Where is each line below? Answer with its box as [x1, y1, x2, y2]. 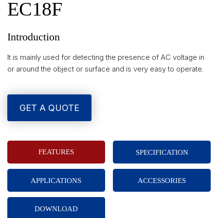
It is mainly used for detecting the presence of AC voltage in [7, 53, 204, 62]
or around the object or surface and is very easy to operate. [7, 64, 203, 73]
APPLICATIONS [31, 177, 82, 184]
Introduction [7, 31, 60, 43]
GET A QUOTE [19, 103, 79, 113]
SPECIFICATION [135, 148, 188, 156]
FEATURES [38, 148, 74, 156]
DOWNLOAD [34, 205, 78, 213]
